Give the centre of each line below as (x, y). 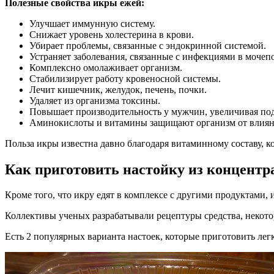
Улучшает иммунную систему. (92, 23)
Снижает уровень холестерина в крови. (112, 34)
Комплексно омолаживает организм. (106, 67)
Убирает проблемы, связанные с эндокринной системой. (148, 45)
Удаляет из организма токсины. (95, 100)
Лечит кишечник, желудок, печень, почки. (118, 89)
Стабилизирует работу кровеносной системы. (125, 78)
